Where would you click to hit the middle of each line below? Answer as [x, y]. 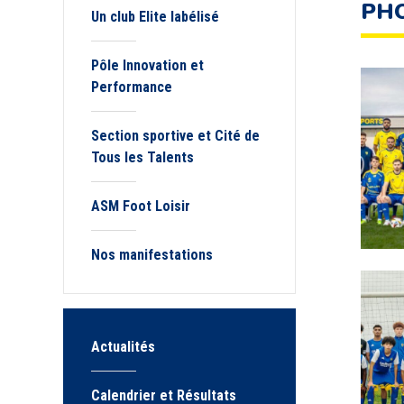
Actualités [123, 347]
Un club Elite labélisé [155, 17]
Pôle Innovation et [147, 65]
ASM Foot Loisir [141, 206]
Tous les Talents [142, 157]
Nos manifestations [152, 255]
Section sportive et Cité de [175, 136]
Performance [135, 87]
